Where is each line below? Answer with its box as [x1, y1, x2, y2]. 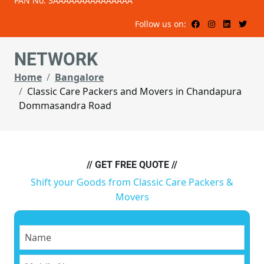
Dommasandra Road [19, 99, 111, 113]
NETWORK [14, 49, 98, 70]
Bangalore [55, 71, 104, 84]
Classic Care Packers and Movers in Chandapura [27, 85, 242, 98]
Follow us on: [135, 18, 189, 30]
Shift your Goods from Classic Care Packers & [31, 176, 233, 189]
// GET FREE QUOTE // [87, 159, 177, 171]
